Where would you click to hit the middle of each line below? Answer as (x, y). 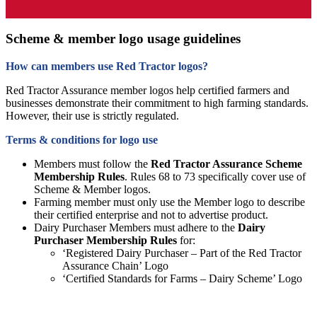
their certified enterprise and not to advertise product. (151, 215)
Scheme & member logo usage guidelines (123, 39)
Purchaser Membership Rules (105, 241)
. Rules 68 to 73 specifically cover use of (215, 177)
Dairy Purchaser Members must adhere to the (136, 228)
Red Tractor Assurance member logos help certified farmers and (148, 91)
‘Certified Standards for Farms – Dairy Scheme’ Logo (182, 279)
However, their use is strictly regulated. (92, 116)
